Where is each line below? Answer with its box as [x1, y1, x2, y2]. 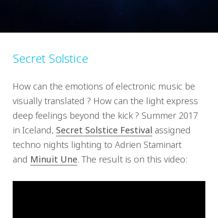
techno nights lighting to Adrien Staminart [13, 139, 182, 151]
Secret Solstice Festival [56, 124, 152, 136]
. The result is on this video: [77, 153, 187, 165]
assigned [152, 124, 191, 136]
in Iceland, [13, 124, 56, 136]
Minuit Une [30, 153, 77, 165]
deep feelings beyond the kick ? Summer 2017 [13, 109, 198, 122]
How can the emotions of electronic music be [13, 80, 195, 92]
